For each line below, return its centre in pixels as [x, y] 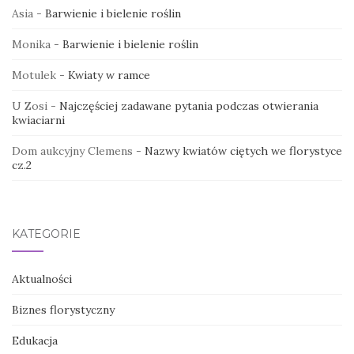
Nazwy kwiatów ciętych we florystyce [243, 151]
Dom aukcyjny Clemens [72, 151]
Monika [31, 44]
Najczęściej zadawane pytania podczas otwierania [189, 105]
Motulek [34, 75]
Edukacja [35, 340]
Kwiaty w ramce [109, 75]
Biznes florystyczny [63, 309]
